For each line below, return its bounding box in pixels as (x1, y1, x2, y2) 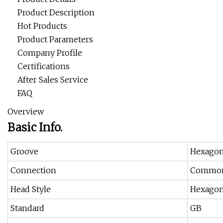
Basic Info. (7, 120, 62, 135)
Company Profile (17, 48, 82, 58)
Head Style (10, 184, 51, 195)
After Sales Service (17, 75, 88, 85)
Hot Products (17, 21, 67, 31)
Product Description (17, 7, 95, 18)
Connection (10, 165, 56, 176)
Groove (10, 146, 38, 157)
